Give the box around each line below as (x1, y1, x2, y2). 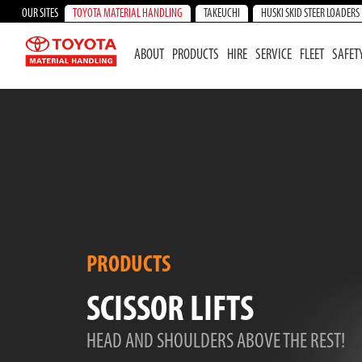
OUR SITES (22, 8, 58, 20)
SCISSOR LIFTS (86, 293, 254, 329)
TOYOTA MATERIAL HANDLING (73, 8, 183, 20)
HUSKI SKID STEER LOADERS (261, 8, 360, 20)
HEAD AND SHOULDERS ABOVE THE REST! (86, 330, 345, 353)
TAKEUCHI (204, 8, 240, 20)
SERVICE (255, 48, 292, 63)
